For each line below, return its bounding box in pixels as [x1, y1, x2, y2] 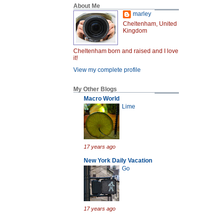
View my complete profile [73, 66, 141, 74]
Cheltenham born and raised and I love [73, 48, 178, 55]
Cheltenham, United [123, 20, 177, 28]
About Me [73, 2, 100, 10]
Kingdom [123, 27, 147, 35]
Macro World [84, 95, 119, 102]
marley [133, 10, 151, 18]
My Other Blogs [73, 85, 117, 93]
